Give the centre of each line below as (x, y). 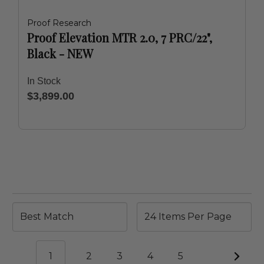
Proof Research (59, 23)
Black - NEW (60, 53)
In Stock (44, 81)
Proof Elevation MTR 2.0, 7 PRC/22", (120, 37)
